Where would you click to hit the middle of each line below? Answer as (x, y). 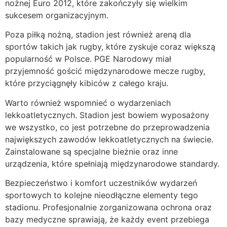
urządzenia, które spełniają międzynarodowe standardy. (112, 163)
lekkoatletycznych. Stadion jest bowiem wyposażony (107, 115)
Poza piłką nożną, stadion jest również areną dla (98, 35)
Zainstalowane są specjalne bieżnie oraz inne (91, 151)
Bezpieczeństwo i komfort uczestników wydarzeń (101, 183)
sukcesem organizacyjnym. (57, 15)
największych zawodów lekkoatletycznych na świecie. (109, 139)
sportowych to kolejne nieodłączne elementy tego (102, 195)
